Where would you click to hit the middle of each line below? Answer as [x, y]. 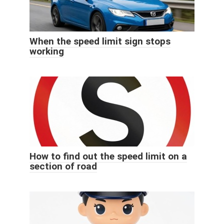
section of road [63, 166]
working [47, 51]
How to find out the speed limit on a [108, 156]
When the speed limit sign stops [100, 41]
